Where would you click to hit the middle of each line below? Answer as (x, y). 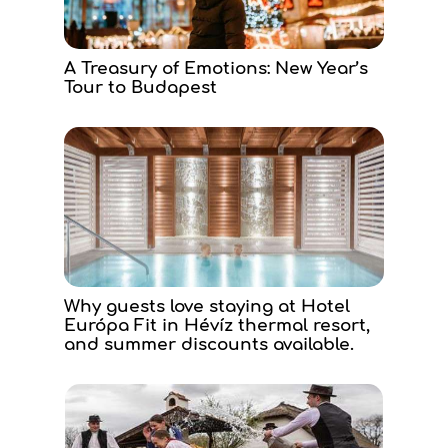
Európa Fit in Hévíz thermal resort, (217, 325)
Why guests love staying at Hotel (207, 306)
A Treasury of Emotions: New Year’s (216, 68)
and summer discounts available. (209, 344)
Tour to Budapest (140, 87)
